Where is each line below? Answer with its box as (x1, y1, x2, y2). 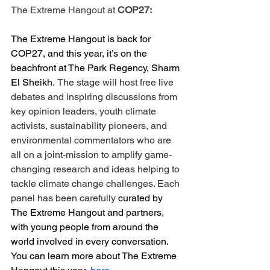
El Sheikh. (11, 76, 55, 88)
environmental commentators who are (11, 134, 174, 146)
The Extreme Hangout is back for (11, 33, 153, 45)
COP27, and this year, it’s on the (11, 47, 149, 59)
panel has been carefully (11, 192, 118, 204)
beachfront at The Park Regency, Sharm (11, 61, 182, 74)
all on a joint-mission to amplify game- (11, 148, 172, 160)
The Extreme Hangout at (11, 4, 118, 16)
